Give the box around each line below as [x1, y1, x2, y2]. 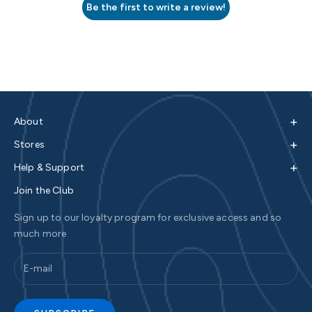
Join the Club [14, 184, 74, 196]
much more [14, 227, 67, 240]
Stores [14, 138, 45, 150]
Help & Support [14, 161, 84, 173]
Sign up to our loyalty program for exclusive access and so [14, 211, 282, 224]
